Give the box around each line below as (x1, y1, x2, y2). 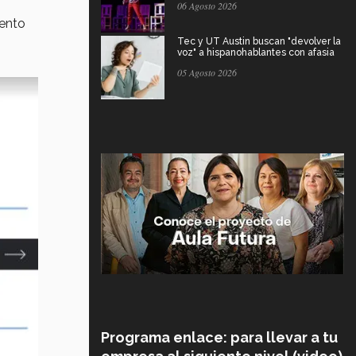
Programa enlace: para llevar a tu (101, 328, 338, 346)
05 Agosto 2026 (177, 65, 237, 79)
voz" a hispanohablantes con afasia (177, 46, 335, 58)
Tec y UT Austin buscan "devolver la (177, 35, 341, 47)
